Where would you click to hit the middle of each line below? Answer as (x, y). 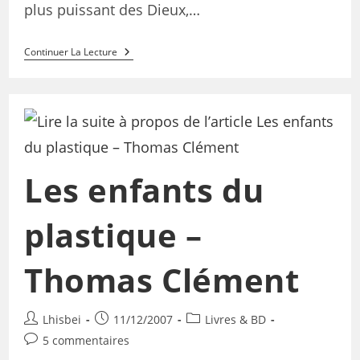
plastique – (113, 235)
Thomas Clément (162, 280)
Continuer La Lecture (70, 51)
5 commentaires (86, 341)
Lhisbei (61, 320)
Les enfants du (144, 190)
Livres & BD (235, 320)
